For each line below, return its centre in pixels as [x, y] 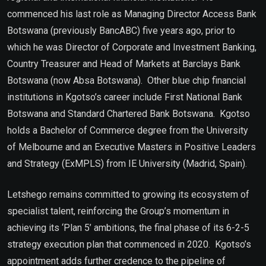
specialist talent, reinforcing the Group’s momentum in [118, 211]
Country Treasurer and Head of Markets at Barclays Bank [124, 64]
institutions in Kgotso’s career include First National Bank [125, 97]
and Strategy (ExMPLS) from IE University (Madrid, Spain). [129, 163]
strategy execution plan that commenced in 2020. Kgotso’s [129, 244]
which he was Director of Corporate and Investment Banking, [132, 47]
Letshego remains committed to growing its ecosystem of [128, 194]
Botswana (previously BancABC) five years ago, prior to [121, 30]
